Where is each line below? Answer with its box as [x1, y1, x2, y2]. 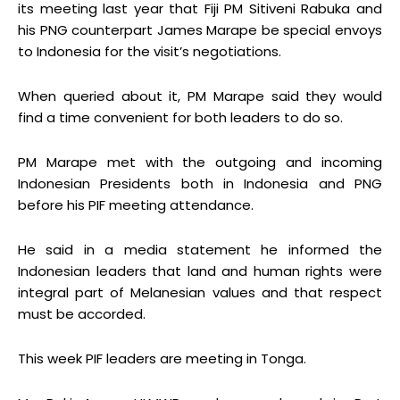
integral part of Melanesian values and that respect [18, 283, 382, 303]
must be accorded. [18, 304, 146, 324]
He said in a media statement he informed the [18, 240, 382, 260]
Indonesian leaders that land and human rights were [18, 262, 382, 281]
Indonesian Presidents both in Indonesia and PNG [18, 174, 382, 194]
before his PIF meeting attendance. [18, 196, 254, 215]
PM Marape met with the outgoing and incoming [18, 153, 382, 172]
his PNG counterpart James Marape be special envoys [18, 21, 382, 40]
